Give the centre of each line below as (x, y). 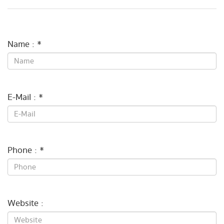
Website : (25, 203)
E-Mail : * (25, 97)
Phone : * (26, 150)
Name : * (24, 44)
